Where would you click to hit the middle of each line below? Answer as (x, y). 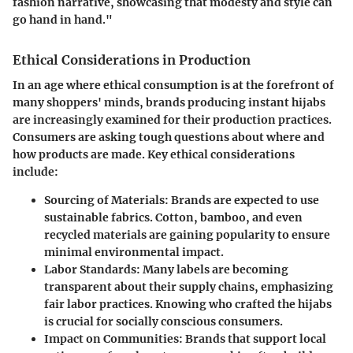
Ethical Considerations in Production (132, 59)
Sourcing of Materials (104, 200)
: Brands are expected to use (242, 200)
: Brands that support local (253, 338)
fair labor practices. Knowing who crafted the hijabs (188, 304)
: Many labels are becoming (212, 269)
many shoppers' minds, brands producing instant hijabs (169, 102)
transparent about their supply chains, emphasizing (189, 286)
